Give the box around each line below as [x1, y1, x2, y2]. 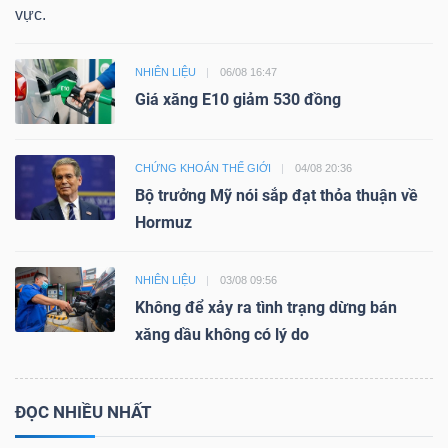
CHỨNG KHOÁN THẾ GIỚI [135, 162, 271, 175]
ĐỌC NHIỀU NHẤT [15, 402, 152, 423]
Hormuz [135, 213, 192, 233]
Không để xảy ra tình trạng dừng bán [135, 298, 397, 318]
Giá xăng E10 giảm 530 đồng [135, 90, 341, 110]
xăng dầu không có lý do [135, 325, 309, 345]
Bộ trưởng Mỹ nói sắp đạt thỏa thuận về [135, 186, 418, 206]
